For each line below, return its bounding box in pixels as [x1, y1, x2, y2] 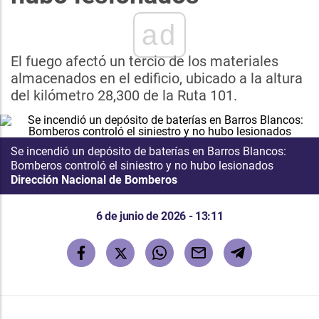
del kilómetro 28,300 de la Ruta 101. [11, 87, 237, 104]
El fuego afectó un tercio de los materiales [11, 53, 278, 70]
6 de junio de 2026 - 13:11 [95, 209, 224, 223]
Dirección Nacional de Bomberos [11, 173, 177, 187]
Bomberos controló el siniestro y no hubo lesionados [11, 159, 273, 172]
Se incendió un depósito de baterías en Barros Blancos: [11, 145, 286, 158]
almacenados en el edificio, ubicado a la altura [11, 70, 303, 87]
